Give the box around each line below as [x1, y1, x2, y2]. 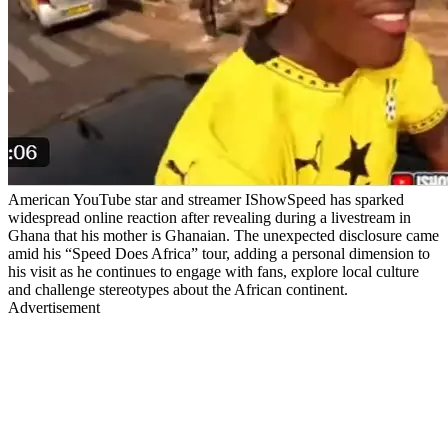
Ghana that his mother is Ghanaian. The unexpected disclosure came [8, 226, 439, 244]
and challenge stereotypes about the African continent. [8, 280, 348, 298]
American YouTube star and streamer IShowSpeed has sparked [8, 190, 404, 208]
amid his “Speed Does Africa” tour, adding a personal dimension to [8, 244, 430, 262]
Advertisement [8, 298, 100, 316]
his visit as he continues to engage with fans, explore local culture [8, 262, 419, 280]
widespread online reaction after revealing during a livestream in [8, 208, 411, 226]
